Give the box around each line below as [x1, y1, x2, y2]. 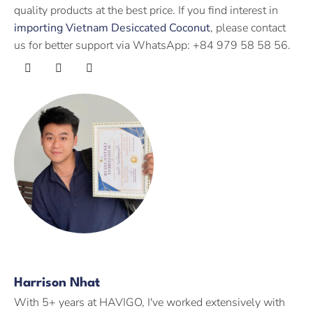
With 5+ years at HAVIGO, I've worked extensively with [14, 294, 285, 310]
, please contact [210, 20, 286, 36]
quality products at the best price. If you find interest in [14, 2, 278, 18]
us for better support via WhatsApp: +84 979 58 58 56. [14, 37, 291, 53]
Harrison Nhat [14, 276, 100, 289]
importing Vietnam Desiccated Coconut [14, 20, 210, 36]
